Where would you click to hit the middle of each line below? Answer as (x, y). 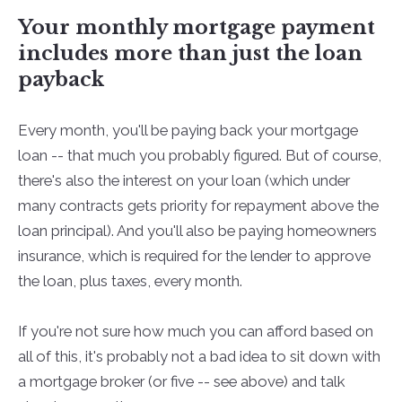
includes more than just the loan (190, 53)
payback (61, 79)
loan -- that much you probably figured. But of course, (199, 155)
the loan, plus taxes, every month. (130, 280)
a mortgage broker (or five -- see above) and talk (181, 381)
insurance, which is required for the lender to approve (194, 255)
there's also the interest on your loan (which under (184, 180)
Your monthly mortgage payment (196, 27)
